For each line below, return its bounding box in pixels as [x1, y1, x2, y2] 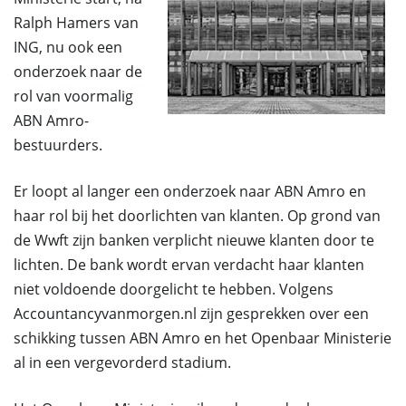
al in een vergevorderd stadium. [14, 353, 231, 372]
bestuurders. [14, 135, 102, 155]
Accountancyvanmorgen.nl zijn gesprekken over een [14, 304, 369, 324]
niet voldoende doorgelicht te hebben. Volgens [14, 279, 333, 299]
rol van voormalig [14, 86, 133, 106]
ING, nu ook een [14, 37, 122, 57]
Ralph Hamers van [14, 13, 139, 33]
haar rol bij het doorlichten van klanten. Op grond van [14, 206, 381, 226]
